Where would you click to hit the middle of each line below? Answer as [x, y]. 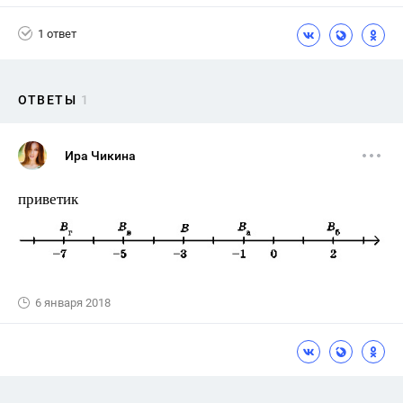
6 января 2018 [73, 303]
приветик [48, 198]
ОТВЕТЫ [47, 100]
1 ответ [57, 33]
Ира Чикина [100, 156]
